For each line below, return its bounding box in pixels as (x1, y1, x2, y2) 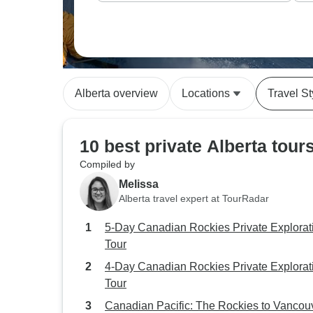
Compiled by (80, 159, 135, 170)
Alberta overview (75, 87, 158, 99)
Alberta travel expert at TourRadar (119, 192, 269, 204)
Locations (182, 87, 230, 99)
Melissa (119, 177, 159, 190)
